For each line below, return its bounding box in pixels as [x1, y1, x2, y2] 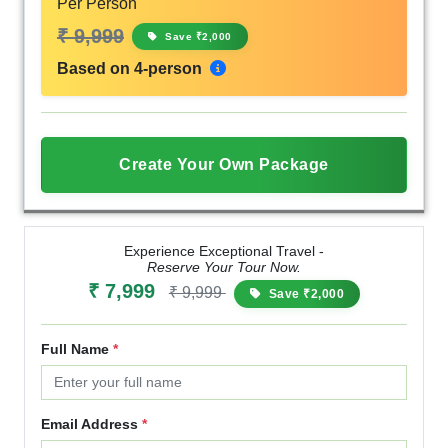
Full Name [41, 340, 113, 357]
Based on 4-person [57, 59, 206, 77]
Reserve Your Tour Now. [147, 258, 301, 275]
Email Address [41, 415, 142, 432]
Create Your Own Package [119, 155, 329, 173]
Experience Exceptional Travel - [124, 242, 324, 259]
